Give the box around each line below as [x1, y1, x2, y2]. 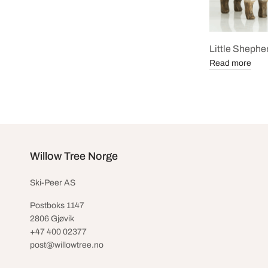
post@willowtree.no [30, 240, 103, 249]
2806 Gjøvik [30, 214, 75, 223]
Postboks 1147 [30, 201, 85, 210]
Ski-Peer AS [30, 178, 76, 187]
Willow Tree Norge [30, 150, 118, 162]
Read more [209, 58, 251, 68]
